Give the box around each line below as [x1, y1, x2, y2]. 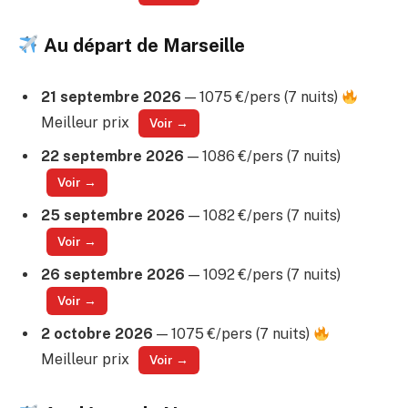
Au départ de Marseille [39, 34, 246, 56]
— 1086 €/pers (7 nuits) [184, 148, 341, 166]
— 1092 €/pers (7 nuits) [185, 266, 341, 284]
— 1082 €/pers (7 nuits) [185, 207, 341, 225]
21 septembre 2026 [41, 88, 181, 107]
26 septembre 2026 [41, 266, 185, 284]
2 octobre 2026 [41, 325, 153, 343]
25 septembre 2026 [41, 207, 185, 225]
